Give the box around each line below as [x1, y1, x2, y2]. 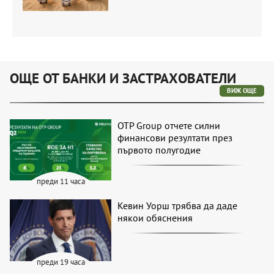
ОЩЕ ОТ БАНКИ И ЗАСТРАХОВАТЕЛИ [10, 68, 236, 87]
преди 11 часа [36, 176, 85, 187]
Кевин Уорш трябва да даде [117, 199, 238, 212]
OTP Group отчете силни [117, 119, 221, 131]
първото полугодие [117, 143, 201, 156]
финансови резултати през [117, 131, 233, 144]
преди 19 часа [36, 256, 85, 267]
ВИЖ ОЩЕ [227, 86, 257, 95]
